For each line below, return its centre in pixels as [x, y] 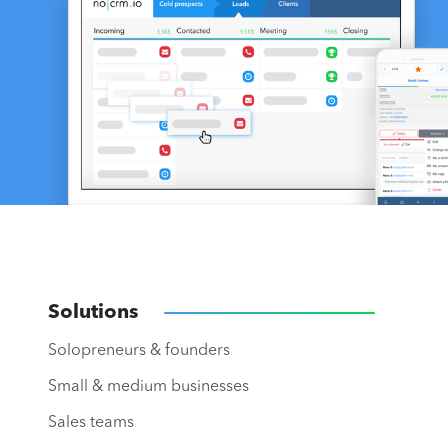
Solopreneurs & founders [139, 351]
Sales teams [91, 423]
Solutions [93, 313]
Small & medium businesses [148, 387]
